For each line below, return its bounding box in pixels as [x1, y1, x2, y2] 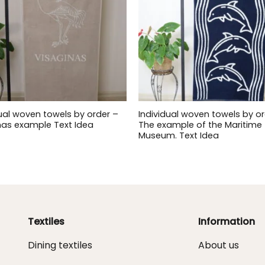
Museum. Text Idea [138, 129, 219, 141]
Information [198, 214, 255, 228]
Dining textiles [28, 238, 93, 252]
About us [198, 238, 239, 252]
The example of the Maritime [138, 118, 262, 131]
